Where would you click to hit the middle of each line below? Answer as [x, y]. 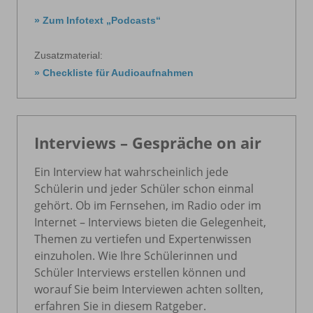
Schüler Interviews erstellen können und [140, 272]
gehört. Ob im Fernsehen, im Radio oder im [148, 205]
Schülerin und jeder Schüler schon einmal [144, 188]
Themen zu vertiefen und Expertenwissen [143, 239]
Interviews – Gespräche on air [148, 142]
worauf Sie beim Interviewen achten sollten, [149, 289]
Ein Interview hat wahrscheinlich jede [131, 172]
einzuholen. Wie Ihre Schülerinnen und [136, 255]
